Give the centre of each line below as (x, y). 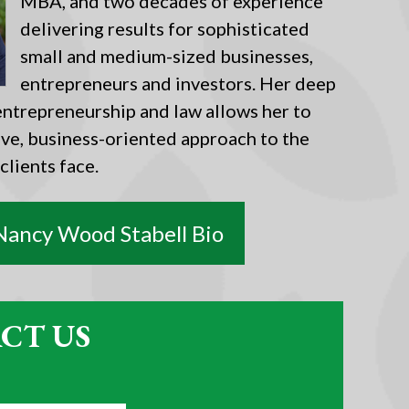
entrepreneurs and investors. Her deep (178, 83)
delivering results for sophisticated (165, 28)
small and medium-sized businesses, (167, 56)
